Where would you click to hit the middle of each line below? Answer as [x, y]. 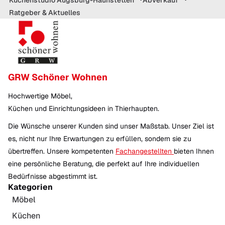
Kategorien [30, 187]
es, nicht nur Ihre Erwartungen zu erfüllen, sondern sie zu [100, 139]
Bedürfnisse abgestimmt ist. [53, 177]
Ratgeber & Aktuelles [45, 12]
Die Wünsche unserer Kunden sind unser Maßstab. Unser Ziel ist [111, 126]
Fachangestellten [145, 151]
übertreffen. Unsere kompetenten [62, 151]
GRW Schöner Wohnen [58, 77]
